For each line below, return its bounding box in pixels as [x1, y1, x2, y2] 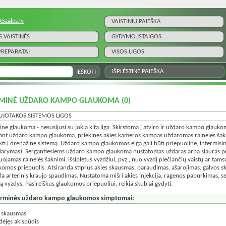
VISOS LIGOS [111, 48, 144, 55]
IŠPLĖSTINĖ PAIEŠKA [112, 68, 164, 75]
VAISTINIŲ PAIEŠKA [111, 18, 161, 25]
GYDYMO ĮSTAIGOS [111, 33, 161, 40]
